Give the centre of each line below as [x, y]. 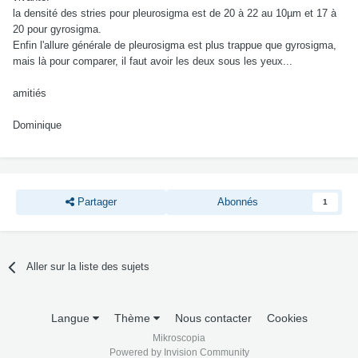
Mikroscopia [179, 338]
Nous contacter [213, 318]
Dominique [37, 125]
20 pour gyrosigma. [57, 30]
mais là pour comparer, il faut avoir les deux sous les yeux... [153, 62]
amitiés [30, 93]
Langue [72, 318]
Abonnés [238, 202]
